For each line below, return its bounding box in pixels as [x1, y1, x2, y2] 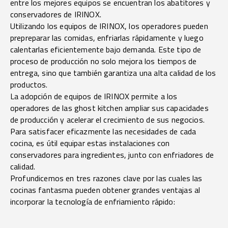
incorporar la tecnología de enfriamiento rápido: [10, 195, 175, 208]
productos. [10, 78, 48, 91]
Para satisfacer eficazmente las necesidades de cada [10, 125, 196, 138]
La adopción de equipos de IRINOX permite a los [10, 90, 178, 103]
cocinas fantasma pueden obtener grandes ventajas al [10, 184, 201, 196]
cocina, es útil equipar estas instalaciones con [10, 137, 170, 150]
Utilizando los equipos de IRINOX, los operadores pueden [10, 20, 208, 33]
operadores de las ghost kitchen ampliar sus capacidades [10, 102, 209, 115]
